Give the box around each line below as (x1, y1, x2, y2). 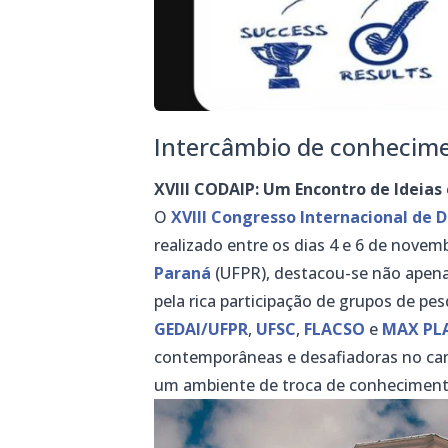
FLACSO (304, 318, 366, 341)
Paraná (154, 262, 212, 285)
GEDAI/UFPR (154, 318, 249, 341)
